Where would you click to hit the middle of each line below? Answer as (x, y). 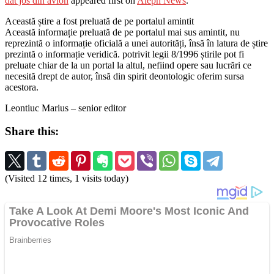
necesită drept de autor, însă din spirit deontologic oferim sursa (124, 76)
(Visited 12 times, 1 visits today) (67, 179)
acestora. (22, 87)
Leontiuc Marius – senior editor (65, 108)
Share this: (32, 131)
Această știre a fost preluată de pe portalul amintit (99, 21)
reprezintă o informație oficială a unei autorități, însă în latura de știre (136, 43)
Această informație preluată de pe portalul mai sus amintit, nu (122, 32)
